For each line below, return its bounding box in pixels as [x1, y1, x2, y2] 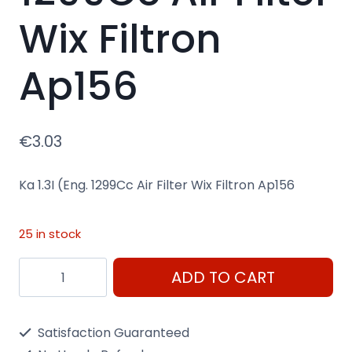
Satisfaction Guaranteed [35, 324, 189, 343]
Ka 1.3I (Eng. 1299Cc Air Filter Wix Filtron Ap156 [19, 176, 295, 195]
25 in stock [19, 226, 81, 243]
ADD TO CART [171, 266, 275, 289]
